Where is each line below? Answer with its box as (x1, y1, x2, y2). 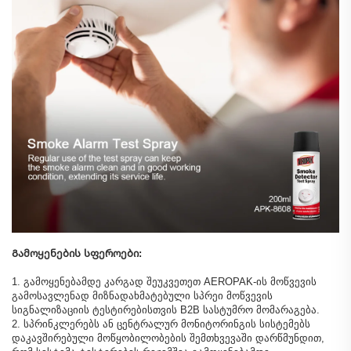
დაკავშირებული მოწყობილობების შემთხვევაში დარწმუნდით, (12, 331, 324, 344)
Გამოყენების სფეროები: (12, 247, 142, 259)
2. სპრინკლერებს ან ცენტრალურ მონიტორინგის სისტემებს (12, 317, 310, 330)
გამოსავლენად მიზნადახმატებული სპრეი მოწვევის (12, 289, 273, 302)
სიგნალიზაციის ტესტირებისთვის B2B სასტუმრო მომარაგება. (12, 303, 320, 316)
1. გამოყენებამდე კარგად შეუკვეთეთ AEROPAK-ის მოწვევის (12, 275, 317, 288)
